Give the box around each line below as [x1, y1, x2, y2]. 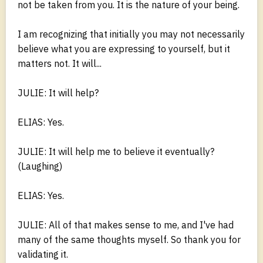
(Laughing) [18, 160, 62, 172]
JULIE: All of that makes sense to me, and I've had [18, 218, 234, 231]
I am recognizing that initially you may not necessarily [18, 28, 245, 40]
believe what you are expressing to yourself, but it [18, 42, 230, 55]
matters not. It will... [18, 57, 102, 69]
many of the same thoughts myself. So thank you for [18, 233, 241, 245]
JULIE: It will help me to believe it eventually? [18, 145, 214, 157]
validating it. [18, 248, 68, 260]
